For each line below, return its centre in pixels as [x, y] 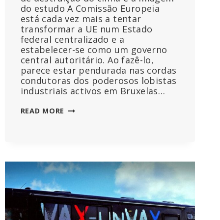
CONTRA [80, 192]
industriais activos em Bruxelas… [93, 91]
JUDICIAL [80, 182]
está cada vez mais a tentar [81, 19]
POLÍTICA [82, 213]
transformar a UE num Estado [86, 29]
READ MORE [42, 111]
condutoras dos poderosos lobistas [98, 81]
